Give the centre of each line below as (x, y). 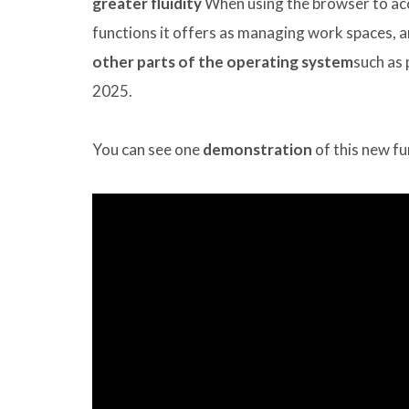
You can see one (147, 150)
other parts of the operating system (223, 62)
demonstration (257, 150)
